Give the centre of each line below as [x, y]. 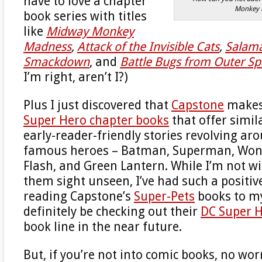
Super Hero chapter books [96, 120]
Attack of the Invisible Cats [148, 46]
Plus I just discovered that [97, 105]
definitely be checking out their [112, 211]
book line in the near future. [103, 227]
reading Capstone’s [79, 196]
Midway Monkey [90, 31]
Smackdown [56, 62]
